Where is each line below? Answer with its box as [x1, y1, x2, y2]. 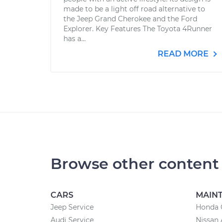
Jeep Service [51, 203, 94, 212]
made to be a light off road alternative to [63, 4, 205, 13]
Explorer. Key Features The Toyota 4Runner [63, 24, 212, 33]
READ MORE [158, 49, 211, 58]
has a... [63, 34, 86, 43]
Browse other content [51, 155, 219, 173]
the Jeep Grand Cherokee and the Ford [63, 14, 197, 23]
